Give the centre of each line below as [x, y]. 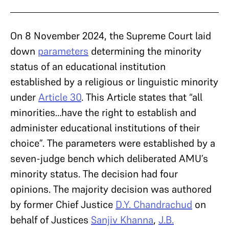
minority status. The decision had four [94, 174]
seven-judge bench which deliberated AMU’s [109, 158]
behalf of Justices [51, 220]
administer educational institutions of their [105, 128]
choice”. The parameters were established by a [113, 143]
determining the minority [145, 51]
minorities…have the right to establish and [103, 112]
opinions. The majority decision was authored [111, 189]
